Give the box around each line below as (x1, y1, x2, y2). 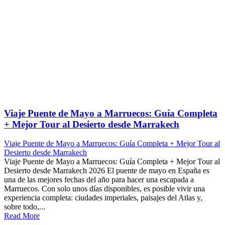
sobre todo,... (4, 202, 45, 211)
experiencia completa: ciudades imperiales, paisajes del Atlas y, (4, 193, 202, 202)
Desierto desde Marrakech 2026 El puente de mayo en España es (4, 166, 209, 175)
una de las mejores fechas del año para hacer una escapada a (4, 175, 194, 184)
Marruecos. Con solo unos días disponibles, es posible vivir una (4, 184, 205, 193)
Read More (4, 211, 40, 220)
